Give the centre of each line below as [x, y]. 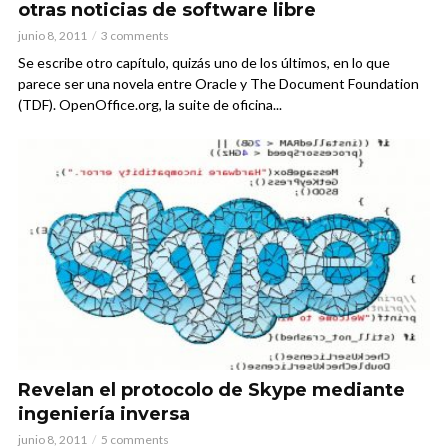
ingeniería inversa [104, 413]
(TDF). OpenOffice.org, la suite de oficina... [150, 104]
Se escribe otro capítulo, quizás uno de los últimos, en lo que [204, 62]
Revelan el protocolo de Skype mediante [211, 389]
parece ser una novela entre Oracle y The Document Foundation [218, 83]
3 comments [135, 35]
